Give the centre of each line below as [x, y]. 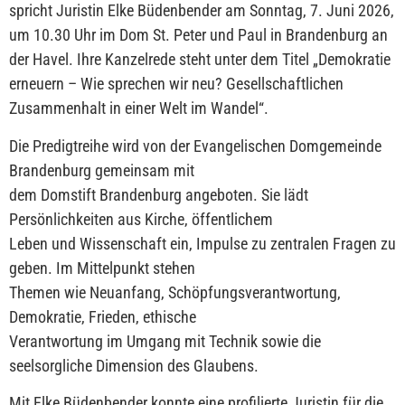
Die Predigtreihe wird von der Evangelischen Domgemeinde [195, 146]
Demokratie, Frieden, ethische [103, 316]
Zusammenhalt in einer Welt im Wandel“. [139, 108]
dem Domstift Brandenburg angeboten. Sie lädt [159, 194]
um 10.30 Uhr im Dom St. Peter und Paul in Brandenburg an [198, 35]
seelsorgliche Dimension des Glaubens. [134, 365]
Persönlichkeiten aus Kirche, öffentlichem [141, 219]
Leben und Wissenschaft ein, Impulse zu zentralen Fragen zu [202, 243]
